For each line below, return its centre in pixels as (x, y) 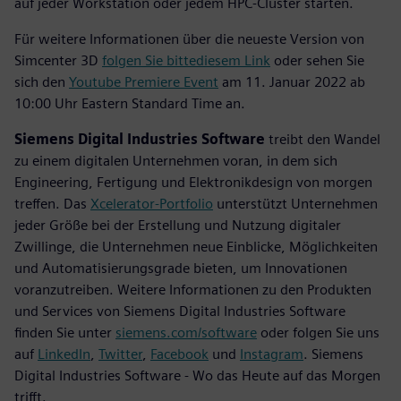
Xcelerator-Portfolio (152, 203)
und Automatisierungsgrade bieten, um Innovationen (181, 268)
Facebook (179, 354)
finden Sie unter (65, 332)
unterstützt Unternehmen (295, 203)
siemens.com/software (186, 332)
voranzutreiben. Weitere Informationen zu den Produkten (193, 289)
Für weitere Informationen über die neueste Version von (189, 38)
